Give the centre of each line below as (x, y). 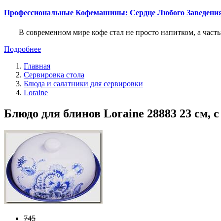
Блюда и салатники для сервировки (83, 83)
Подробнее (22, 49)
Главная (37, 66)
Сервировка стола (54, 74)
